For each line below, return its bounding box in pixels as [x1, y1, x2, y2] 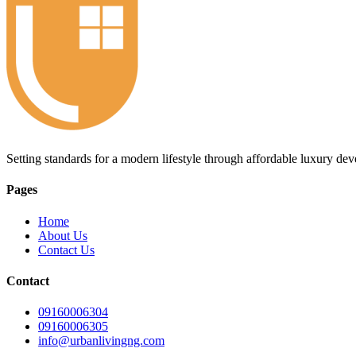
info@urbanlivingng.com [38, 334, 164, 348]
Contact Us [38, 242, 95, 257]
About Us [38, 228, 87, 242]
